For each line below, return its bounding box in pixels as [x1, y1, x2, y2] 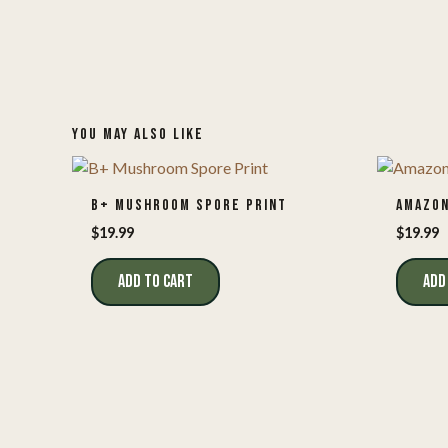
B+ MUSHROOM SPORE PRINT [91, 195, 288, 215]
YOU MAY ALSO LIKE [72, 124, 204, 144]
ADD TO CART [118, 270, 194, 292]
